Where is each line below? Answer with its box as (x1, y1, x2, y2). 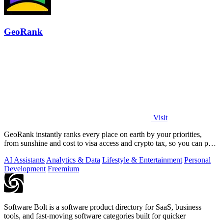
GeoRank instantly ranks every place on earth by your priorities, (4, 130, 202, 138)
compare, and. (4, 147, 48, 156)
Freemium (48, 164, 79, 173)
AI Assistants (4, 155, 45, 164)
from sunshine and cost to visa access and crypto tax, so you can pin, (4, 138, 216, 147)
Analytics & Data (46, 155, 100, 164)
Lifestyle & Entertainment (102, 155, 182, 164)
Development (4, 164, 46, 173)
